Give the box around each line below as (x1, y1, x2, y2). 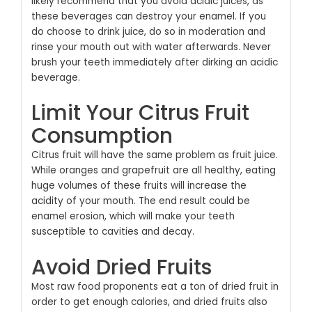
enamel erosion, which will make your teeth (31, 210, 235, 224)
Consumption (31, 121, 173, 151)
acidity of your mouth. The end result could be (31, 194, 250, 208)
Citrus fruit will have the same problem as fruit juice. (31, 148, 278, 162)
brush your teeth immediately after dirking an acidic (31, 55, 278, 69)
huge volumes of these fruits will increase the (31, 179, 247, 193)
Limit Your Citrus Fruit (31, 98, 249, 128)
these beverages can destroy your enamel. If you (31, 9, 266, 23)
